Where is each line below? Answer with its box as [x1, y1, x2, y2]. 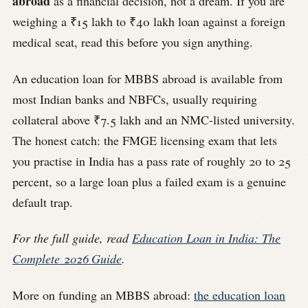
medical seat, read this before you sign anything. [12, 34, 253, 51]
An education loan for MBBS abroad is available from [12, 69, 283, 87]
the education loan [194, 286, 285, 303]
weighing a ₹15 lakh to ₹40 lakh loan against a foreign [12, 13, 285, 30]
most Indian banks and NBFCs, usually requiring [12, 90, 257, 107]
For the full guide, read [12, 230, 132, 247]
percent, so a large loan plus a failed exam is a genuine [12, 173, 286, 190]
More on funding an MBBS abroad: [12, 286, 194, 303]
